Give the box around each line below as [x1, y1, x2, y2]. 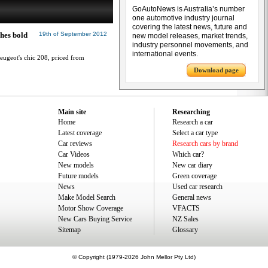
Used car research [172, 182, 223, 191]
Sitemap [58, 226, 81, 234]
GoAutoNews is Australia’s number [132, 5, 245, 13]
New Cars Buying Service [58, 215, 132, 223]
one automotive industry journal [132, 14, 234, 22]
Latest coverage [58, 129, 102, 137]
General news [172, 193, 211, 202]
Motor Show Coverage [58, 204, 123, 212]
